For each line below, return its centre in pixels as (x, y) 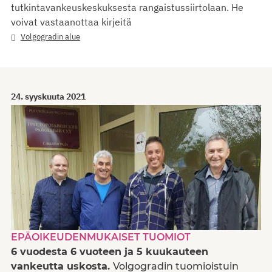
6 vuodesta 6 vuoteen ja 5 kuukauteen (110, 252)
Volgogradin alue (50, 36)
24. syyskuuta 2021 (48, 97)
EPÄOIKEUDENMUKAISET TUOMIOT (101, 237)
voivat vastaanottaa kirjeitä (71, 22)
